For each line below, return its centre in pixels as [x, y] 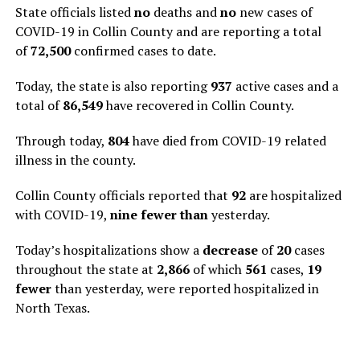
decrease [230, 250]
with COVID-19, [62, 215]
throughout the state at [86, 269]
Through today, [61, 141]
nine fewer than [160, 215]
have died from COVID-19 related [229, 141]
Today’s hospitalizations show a [108, 250]
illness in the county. [75, 160]
